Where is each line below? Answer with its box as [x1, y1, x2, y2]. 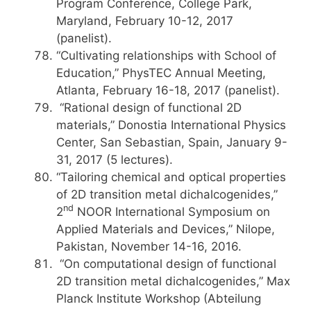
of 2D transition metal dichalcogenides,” [56, 187, 278, 201]
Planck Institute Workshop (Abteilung [56, 292, 261, 305]
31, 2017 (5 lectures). [56, 153, 173, 167]
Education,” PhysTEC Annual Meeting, [56, 66, 266, 80]
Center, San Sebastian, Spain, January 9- [56, 135, 287, 149]
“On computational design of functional [56, 257, 276, 271]
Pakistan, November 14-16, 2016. [56, 239, 242, 253]
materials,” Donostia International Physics [56, 118, 286, 132]
